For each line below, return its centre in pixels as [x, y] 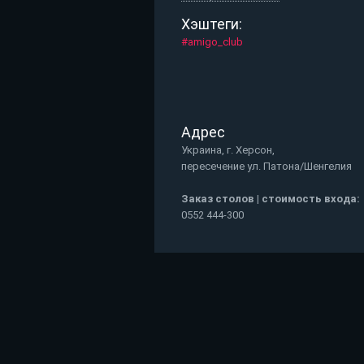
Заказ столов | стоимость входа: [270, 198]
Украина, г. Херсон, [227, 150]
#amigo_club [212, 42]
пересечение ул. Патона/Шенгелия [266, 167]
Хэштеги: [211, 24]
